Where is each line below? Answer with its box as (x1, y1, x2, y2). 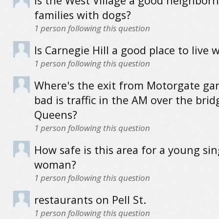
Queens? (34, 108, 77, 122)
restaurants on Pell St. (34, 193, 146, 207)
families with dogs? (34, 8, 131, 22)
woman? (34, 157, 76, 172)
